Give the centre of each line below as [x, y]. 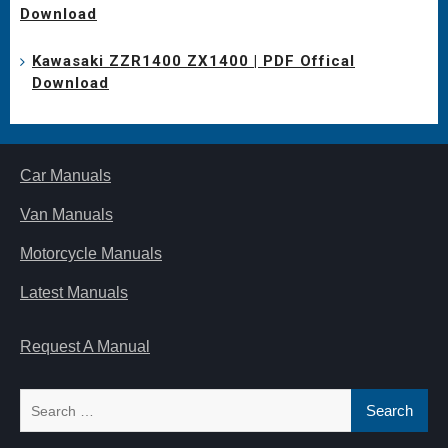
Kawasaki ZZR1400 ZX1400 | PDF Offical [193, 61]
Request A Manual [85, 347]
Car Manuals [65, 176]
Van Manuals [66, 215]
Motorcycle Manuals [91, 254]
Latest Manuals [74, 293]
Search [44, 400]
